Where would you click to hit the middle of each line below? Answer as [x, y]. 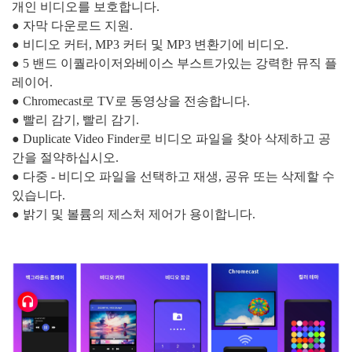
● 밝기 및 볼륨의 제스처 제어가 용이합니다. [134, 214]
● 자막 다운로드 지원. [72, 25]
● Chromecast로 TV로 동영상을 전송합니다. [131, 101]
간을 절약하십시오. [65, 157]
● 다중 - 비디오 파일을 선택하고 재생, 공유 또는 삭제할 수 [173, 176]
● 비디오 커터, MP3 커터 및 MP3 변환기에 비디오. [150, 44]
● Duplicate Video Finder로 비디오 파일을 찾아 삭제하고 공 [171, 138]
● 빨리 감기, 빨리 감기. [75, 119]
